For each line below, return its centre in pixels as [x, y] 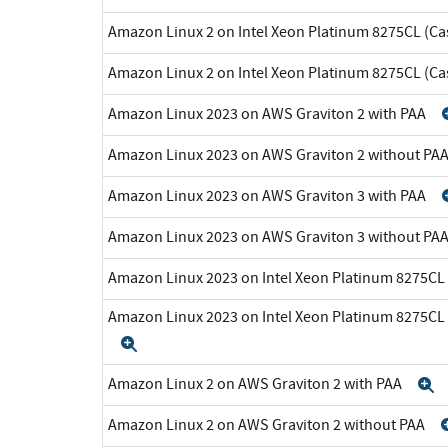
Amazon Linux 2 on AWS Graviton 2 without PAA [268, 424]
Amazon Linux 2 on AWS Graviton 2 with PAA [256, 383]
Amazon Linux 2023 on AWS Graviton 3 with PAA [268, 195]
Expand [171, 343]
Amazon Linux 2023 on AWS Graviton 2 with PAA [268, 113]
